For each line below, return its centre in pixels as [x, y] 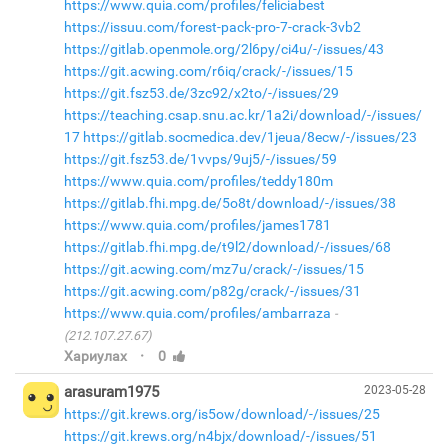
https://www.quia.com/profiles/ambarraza [197, 312]
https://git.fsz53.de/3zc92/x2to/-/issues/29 [201, 92]
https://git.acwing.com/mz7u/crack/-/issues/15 [213, 268]
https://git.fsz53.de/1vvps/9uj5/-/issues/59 [200, 158]
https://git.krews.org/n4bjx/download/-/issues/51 [220, 435]
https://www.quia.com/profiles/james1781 [197, 224]
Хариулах [95, 355]
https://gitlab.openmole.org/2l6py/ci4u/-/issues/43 [223, 48]
